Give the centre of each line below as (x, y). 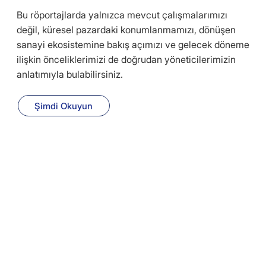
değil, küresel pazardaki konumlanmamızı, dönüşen (126, 30)
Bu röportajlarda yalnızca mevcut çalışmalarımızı (122, 15)
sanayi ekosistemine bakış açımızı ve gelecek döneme (133, 45)
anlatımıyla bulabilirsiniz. (69, 75)
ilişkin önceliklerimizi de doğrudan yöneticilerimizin (126, 60)
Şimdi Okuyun (64, 106)
